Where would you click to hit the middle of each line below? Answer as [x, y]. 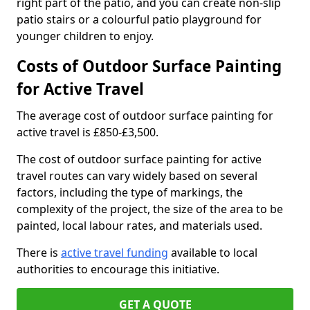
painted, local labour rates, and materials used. [139, 226]
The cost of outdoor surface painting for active [139, 159]
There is [39, 253]
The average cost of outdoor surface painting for [145, 116]
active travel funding [115, 253]
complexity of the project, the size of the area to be [150, 209]
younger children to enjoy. [85, 36]
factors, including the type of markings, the [130, 192]
